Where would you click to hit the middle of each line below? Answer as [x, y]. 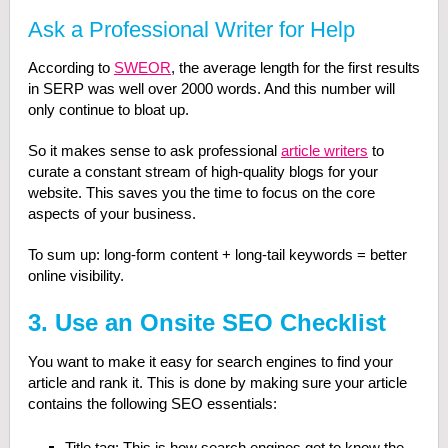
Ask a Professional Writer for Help [191, 30]
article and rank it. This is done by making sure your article [217, 383]
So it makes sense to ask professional [154, 151]
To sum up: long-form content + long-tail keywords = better [217, 255]
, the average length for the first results [295, 68]
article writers [324, 151]
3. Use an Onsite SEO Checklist [206, 323]
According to [70, 68]
